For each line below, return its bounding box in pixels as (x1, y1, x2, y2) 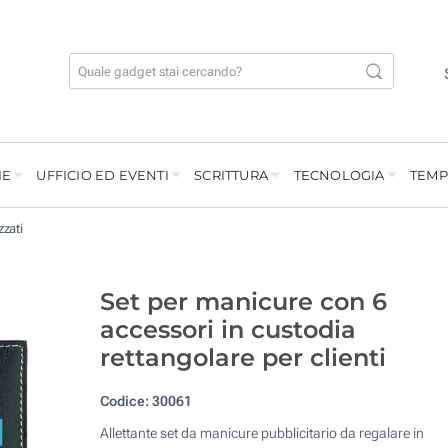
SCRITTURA (194, 167, 269, 184)
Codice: (99, 393, 149, 410)
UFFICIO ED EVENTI (36, 167, 169, 184)
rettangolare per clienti (99, 343, 386, 373)
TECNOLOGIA (293, 167, 385, 184)
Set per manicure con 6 (99, 287, 387, 317)
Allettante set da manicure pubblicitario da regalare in (99, 425, 424, 442)
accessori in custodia (99, 315, 356, 345)
